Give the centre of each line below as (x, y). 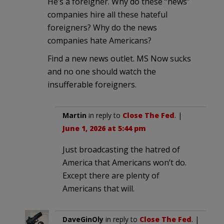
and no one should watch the (102, 71)
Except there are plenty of (111, 175)
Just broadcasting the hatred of (121, 149)
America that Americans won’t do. (124, 162)
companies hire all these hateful (107, 14)
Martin (74, 115)
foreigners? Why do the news (102, 27)
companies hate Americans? (99, 40)
